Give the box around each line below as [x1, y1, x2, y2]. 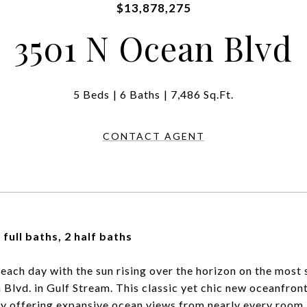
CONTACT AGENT [102, 130, 205, 142]
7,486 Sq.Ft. [171, 88, 234, 101]
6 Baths [120, 88, 160, 101]
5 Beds [73, 88, 110, 101]
